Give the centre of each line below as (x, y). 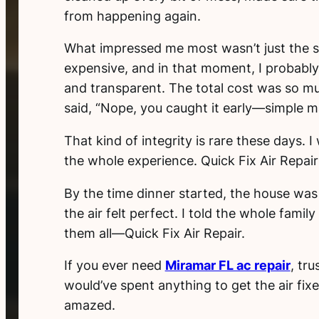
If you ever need (114, 266)
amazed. (89, 305)
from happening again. (132, 16)
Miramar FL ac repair (228, 266)
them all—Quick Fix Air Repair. (154, 233)
